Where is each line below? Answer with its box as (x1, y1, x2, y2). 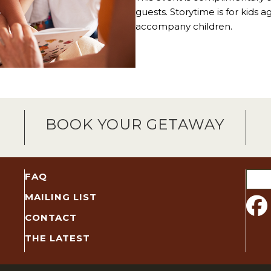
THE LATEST (24, 232, 90, 244)
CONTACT (24, 212, 77, 224)
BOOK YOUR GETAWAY (45, 116, 225, 134)
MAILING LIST (24, 191, 97, 203)
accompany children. (135, 21, 232, 32)
